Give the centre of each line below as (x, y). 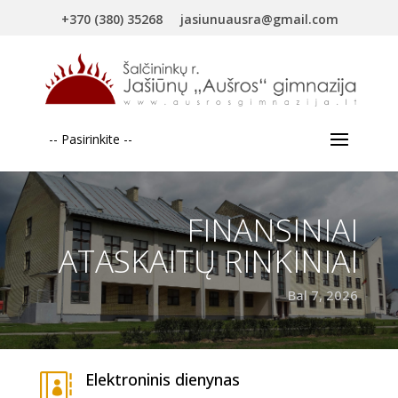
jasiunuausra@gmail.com (260, 19)
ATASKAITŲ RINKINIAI (209, 261)
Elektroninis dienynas (162, 379)
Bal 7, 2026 (323, 295)
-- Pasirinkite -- (90, 139)
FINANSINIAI (273, 230)
